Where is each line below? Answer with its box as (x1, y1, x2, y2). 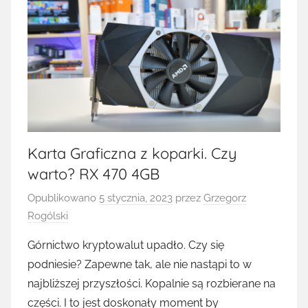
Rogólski (27, 210, 68, 223)
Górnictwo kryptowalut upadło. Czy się (27, 239, 224, 252)
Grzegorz (203, 192, 246, 205)
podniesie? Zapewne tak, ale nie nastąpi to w (27, 258, 252, 272)
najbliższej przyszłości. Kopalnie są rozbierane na (27, 277, 276, 291)
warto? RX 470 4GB (27, 164, 159, 184)
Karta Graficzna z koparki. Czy (27, 143, 237, 163)
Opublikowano (27, 192, 99, 205)
